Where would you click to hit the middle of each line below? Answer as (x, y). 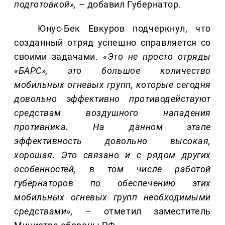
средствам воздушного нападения (113, 113)
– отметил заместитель (142, 211)
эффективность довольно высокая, (113, 141)
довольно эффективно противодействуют (113, 99)
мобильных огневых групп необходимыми (113, 197)
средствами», (44, 211)
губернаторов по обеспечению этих (113, 183)
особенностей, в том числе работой (113, 169)
